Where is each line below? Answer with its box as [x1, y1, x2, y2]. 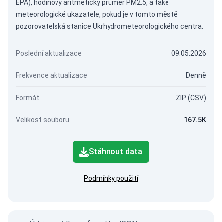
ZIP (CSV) [176, 94, 206, 102]
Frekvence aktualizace [16, 71, 87, 79]
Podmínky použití [84, 174, 138, 182]
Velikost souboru [16, 116, 69, 124]
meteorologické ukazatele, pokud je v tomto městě [16, 10, 178, 18]
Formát [16, 94, 39, 102]
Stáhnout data [89, 147, 142, 156]
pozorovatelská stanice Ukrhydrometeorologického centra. [16, 22, 203, 30]
